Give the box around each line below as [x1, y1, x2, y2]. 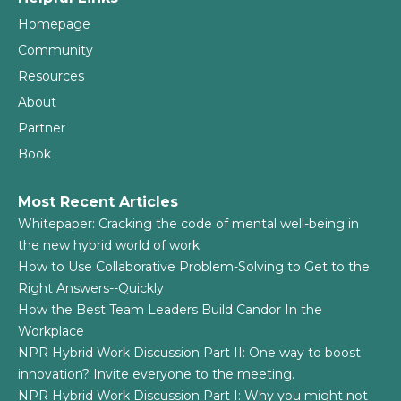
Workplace [18, 323, 84, 339]
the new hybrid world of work [18, 237, 200, 253]
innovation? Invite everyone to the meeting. [18, 366, 294, 382]
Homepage [18, 16, 90, 32]
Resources [18, 68, 84, 84]
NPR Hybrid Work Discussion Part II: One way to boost [18, 345, 361, 361]
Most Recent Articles [18, 193, 178, 210]
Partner [18, 120, 65, 136]
